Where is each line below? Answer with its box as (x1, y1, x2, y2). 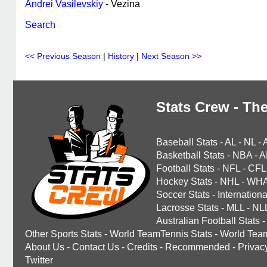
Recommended (165, 242, 230, 252)
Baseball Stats (156, 137, 218, 147)
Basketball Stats (156, 150, 225, 160)
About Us (25, 242, 64, 252)
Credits (127, 242, 157, 252)
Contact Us (72, 242, 119, 252)
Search (25, 20, 55, 30)
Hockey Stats (156, 176, 212, 187)
